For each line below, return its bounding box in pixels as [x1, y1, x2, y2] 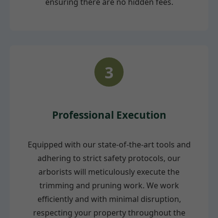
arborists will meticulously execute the [38, 166, 180, 177]
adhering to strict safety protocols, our [37, 152, 181, 163]
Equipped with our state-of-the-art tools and [27, 139, 191, 150]
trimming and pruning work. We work [39, 180, 179, 191]
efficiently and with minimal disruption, [37, 193, 181, 204]
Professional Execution [52, 108, 166, 122]
